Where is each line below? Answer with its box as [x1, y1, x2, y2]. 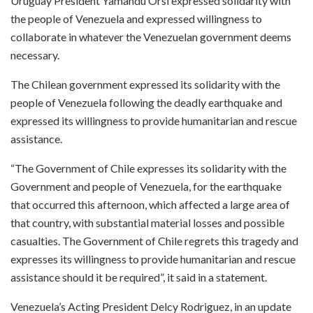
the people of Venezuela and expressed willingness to [10, 11, 262, 25]
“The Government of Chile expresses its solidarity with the [10, 161, 286, 175]
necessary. [10, 48, 59, 61]
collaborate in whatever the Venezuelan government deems [10, 29, 291, 43]
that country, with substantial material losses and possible [10, 215, 284, 229]
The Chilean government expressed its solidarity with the [10, 77, 280, 91]
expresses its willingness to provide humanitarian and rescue [10, 252, 296, 265]
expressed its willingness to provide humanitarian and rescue [10, 113, 297, 127]
